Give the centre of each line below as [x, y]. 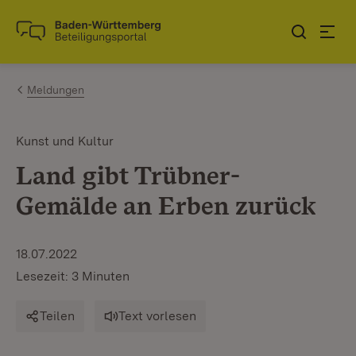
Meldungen [56, 90]
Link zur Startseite [74, 38]
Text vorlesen [157, 316]
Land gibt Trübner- [128, 175]
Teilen [57, 316]
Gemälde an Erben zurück [166, 205]
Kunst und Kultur [65, 141]
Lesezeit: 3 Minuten [73, 276]
